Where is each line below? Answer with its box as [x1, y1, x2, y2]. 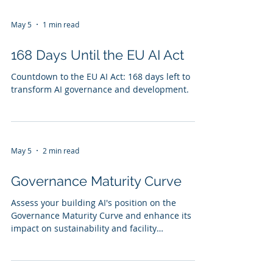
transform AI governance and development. [11, 83, 189, 95]
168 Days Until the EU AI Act [11, 47, 184, 63]
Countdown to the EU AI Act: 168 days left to [11, 71, 190, 82]
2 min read [43, 146, 79, 155]
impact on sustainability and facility [11, 222, 157, 234]
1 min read [43, 19, 79, 29]
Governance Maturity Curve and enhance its [11, 210, 191, 221]
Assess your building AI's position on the [11, 197, 176, 208]
